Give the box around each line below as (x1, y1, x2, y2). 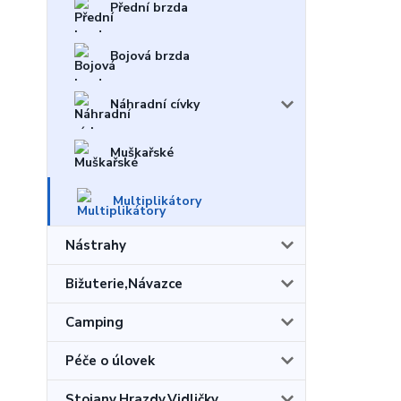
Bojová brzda (110, 47, 190, 64)
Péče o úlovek (65, 351, 155, 370)
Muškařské (110, 143, 174, 161)
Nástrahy (65, 235, 126, 254)
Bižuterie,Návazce (65, 274, 183, 293)
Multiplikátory (113, 192, 201, 209)
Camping (65, 312, 124, 331)
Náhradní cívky (110, 95, 200, 113)
